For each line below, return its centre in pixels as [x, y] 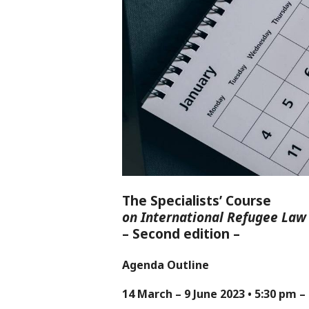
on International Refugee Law [214, 218]
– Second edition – [181, 234]
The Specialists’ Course [196, 201]
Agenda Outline [165, 265]
